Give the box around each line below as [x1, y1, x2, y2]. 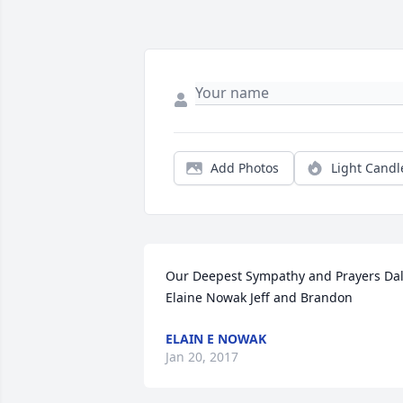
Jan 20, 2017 [166, 348, 238, 366]
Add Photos [210, 159, 279, 177]
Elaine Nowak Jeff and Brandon [166, 289, 353, 307]
